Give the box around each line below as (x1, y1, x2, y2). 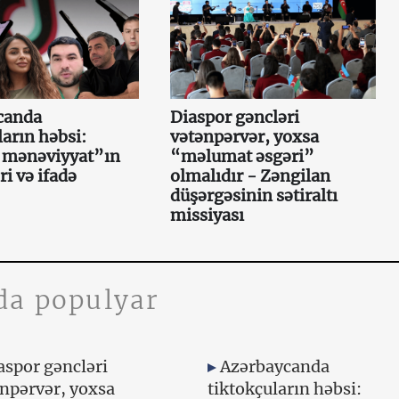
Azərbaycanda (220, 355, 330, 377)
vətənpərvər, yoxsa (169, 126, 319, 147)
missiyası (169, 204, 244, 225)
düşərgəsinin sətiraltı (169, 184, 338, 206)
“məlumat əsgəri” (169, 145, 314, 167)
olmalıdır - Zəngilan (169, 165, 330, 186)
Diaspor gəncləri (169, 106, 299, 127)
